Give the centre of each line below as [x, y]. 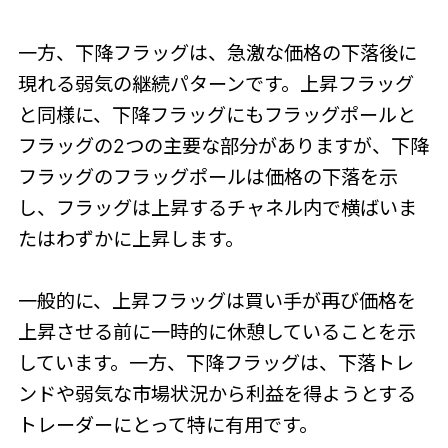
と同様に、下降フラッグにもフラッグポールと [216, 115]
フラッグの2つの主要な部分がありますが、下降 [223, 146]
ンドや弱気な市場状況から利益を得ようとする [216, 394]
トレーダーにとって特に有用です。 [167, 425]
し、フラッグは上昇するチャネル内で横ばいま [217, 208]
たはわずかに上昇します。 [130, 239]
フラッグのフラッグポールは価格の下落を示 [207, 177]
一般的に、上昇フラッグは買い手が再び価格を [216, 301]
